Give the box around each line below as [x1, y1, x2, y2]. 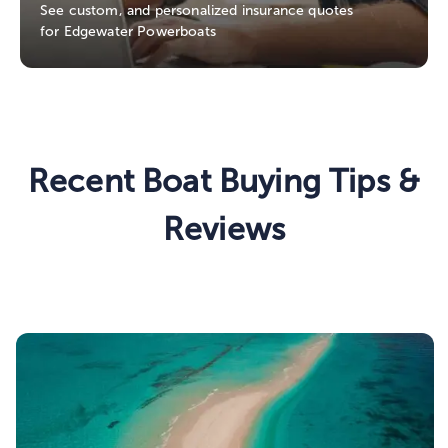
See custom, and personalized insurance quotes [40, 2, 354, 20]
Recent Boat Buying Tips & [27, 162, 421, 201]
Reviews [162, 210, 286, 249]
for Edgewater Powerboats [40, 23, 216, 41]
